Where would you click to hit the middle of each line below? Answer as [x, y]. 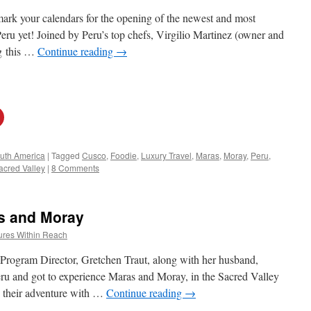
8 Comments [75, 168]
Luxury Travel [166, 155]
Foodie [124, 155]
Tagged [66, 155]
